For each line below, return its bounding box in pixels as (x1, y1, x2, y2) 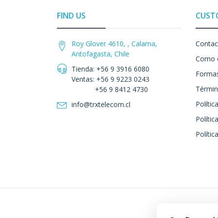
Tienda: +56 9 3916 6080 (72, 64, 149, 74)
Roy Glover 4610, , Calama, (72, 39, 157, 49)
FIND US (57, 10, 86, 21)
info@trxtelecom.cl (72, 100, 130, 109)
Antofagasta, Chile (72, 49, 129, 59)
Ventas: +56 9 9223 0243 (72, 74, 149, 84)
